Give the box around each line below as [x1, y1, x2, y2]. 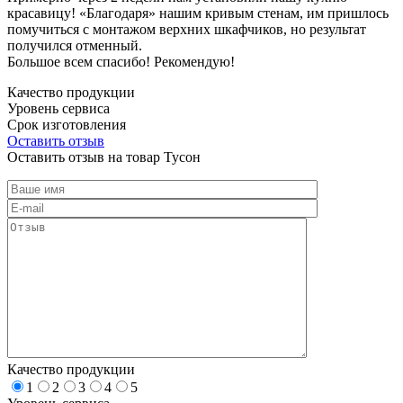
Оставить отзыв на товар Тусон [7, 148, 201, 165]
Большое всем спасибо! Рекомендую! [7, 53, 235, 69]
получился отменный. [7, 37, 142, 53]
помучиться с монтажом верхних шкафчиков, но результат [7, 21, 366, 37]
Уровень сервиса [7, 100, 110, 116]
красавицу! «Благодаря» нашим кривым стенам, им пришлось [7, 4, 389, 21]
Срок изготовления [7, 116, 126, 132]
